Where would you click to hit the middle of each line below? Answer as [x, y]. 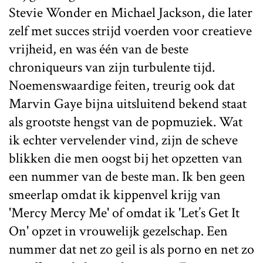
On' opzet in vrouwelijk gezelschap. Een [118, 231]
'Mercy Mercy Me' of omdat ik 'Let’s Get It [124, 213]
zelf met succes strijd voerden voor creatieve [130, 31]
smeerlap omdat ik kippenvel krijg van [115, 194]
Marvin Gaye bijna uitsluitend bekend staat [128, 103]
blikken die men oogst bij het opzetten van [126, 158]
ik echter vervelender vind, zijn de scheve [123, 140]
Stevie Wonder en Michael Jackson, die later [131, 12]
